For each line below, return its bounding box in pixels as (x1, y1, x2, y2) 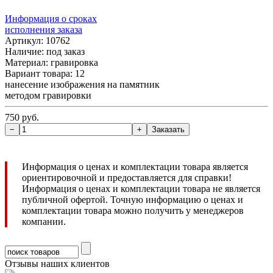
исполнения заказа (5, 24, 82, 35)
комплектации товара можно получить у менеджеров (22, 205, 244, 216)
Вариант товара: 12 (5, 68, 85, 79)
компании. (22, 216, 66, 227)
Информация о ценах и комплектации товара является (22, 161, 248, 172)
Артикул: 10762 (5, 35, 70, 46)
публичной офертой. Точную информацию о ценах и (22, 194, 243, 205)
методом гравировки (5, 90, 91, 101)
